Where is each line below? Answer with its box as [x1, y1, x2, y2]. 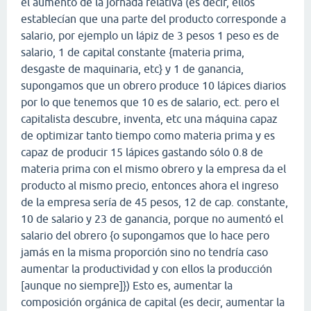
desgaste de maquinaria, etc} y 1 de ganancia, [21, 62, 244, 75]
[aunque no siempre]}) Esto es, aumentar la [21, 278, 233, 292]
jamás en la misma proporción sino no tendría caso [21, 245, 268, 258]
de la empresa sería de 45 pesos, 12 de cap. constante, [21, 195, 288, 208]
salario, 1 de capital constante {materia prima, [21, 45, 244, 58]
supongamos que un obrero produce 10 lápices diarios [21, 78, 286, 92]
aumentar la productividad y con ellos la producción [21, 262, 272, 275]
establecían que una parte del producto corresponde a [21, 12, 286, 25]
